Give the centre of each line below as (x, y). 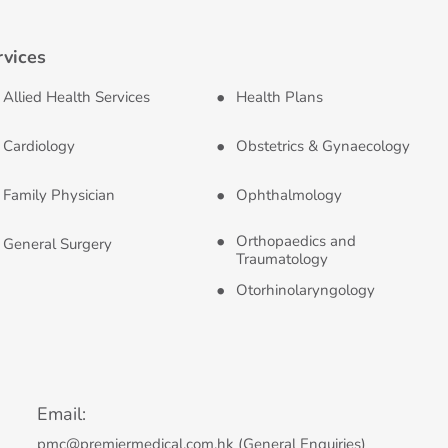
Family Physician (59, 195)
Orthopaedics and (295, 241)
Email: (62, 414)
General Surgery (57, 244)
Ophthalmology (288, 195)
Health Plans (279, 97)
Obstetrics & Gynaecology (322, 146)
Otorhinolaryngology (305, 290)
